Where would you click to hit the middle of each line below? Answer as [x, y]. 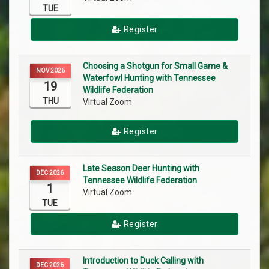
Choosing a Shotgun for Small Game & [155, 66]
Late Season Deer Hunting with [141, 168]
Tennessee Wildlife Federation [140, 180]
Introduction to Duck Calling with [143, 261]
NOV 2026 [50, 71]
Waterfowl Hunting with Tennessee [149, 78]
